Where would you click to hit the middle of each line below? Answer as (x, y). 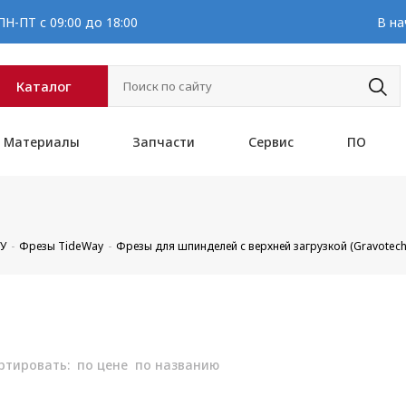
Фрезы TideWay (62, 246)
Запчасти (164, 142)
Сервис (271, 142)
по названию (178, 365)
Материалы (41, 142)
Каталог (44, 86)
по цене (103, 365)
